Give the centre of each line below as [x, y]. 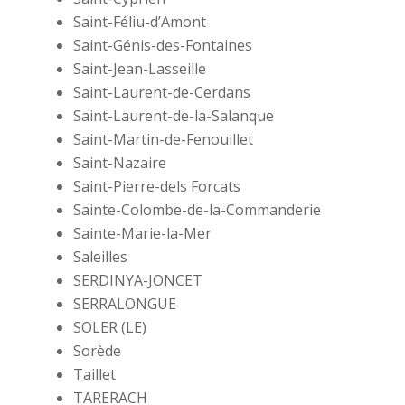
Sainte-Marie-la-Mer [142, 234]
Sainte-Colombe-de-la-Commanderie [197, 210]
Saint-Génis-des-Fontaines [162, 46]
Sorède [97, 351]
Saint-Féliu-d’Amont [139, 22]
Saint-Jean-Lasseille [139, 69]
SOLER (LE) [109, 328]
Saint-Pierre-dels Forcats [156, 187]
